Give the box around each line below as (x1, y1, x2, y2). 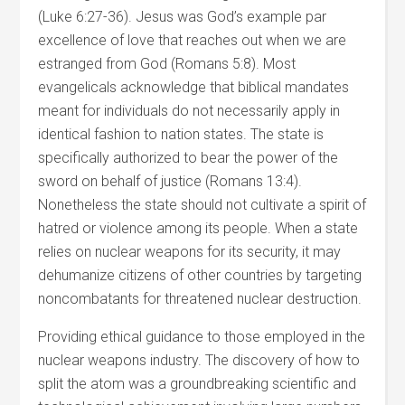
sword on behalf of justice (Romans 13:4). (38, 173, 303, 190)
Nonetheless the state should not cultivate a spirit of (38, 196, 367, 213)
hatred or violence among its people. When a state (38, 220, 359, 237)
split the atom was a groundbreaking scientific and (38, 375, 357, 392)
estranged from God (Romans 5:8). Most (38, 55, 297, 72)
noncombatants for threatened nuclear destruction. (38, 290, 363, 307)
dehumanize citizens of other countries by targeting (38, 267, 363, 284)
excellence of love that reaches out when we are (38, 32, 347, 49)
